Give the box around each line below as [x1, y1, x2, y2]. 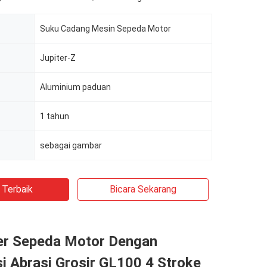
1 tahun [40, 111, 69, 121]
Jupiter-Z [40, 53, 76, 63]
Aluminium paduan [40, 82, 111, 92]
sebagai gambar [40, 141, 102, 150]
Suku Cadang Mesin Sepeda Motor [40, 24, 171, 33]
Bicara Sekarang [110, 184, 176, 195]
